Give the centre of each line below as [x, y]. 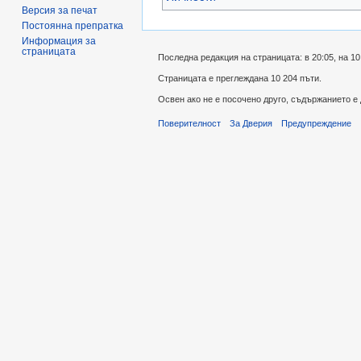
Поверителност [189, 124]
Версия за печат [60, 10]
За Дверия [251, 124]
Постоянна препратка [73, 25]
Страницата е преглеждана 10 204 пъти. [240, 78]
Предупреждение [317, 124]
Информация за [59, 41]
